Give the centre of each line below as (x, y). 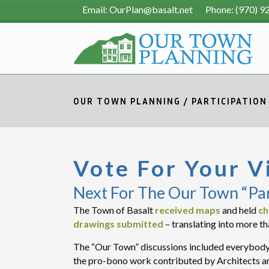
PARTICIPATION (229, 101)
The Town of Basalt (114, 210)
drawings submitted (118, 224)
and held (239, 210)
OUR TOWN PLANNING (127, 101)
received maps (188, 210)
